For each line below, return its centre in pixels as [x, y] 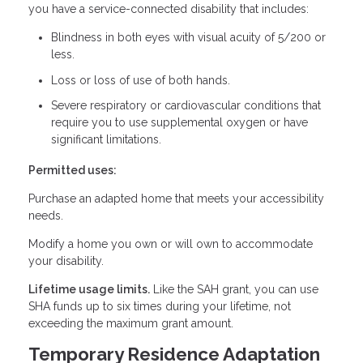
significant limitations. [106, 140]
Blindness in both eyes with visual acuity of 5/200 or [188, 38]
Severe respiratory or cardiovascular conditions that [186, 106]
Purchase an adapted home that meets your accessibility [176, 198]
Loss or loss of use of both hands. [141, 80]
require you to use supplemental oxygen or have [179, 123]
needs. [46, 215]
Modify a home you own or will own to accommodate [171, 243]
